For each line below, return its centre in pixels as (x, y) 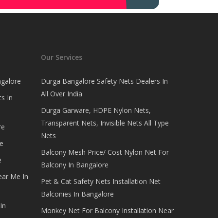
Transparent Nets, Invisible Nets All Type (105, 123)
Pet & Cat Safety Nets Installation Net (101, 181)
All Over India (62, 94)
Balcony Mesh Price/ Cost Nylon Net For (105, 152)
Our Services (62, 57)
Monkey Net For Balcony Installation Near (108, 210)
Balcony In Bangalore (75, 165)
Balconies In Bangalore (78, 194)
